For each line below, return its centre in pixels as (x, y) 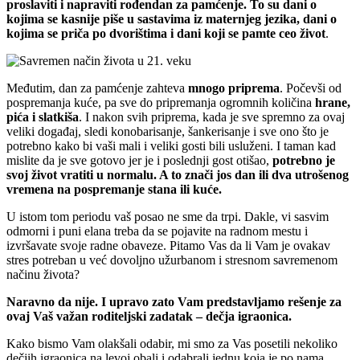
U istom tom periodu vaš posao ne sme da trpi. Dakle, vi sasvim (168, 216)
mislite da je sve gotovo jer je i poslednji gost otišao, (139, 160)
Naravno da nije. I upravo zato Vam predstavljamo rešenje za (174, 301)
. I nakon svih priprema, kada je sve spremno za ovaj (212, 117)
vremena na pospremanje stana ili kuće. (114, 189)
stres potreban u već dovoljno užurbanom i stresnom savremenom (172, 260)
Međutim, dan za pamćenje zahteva (97, 88)
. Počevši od (311, 88)
